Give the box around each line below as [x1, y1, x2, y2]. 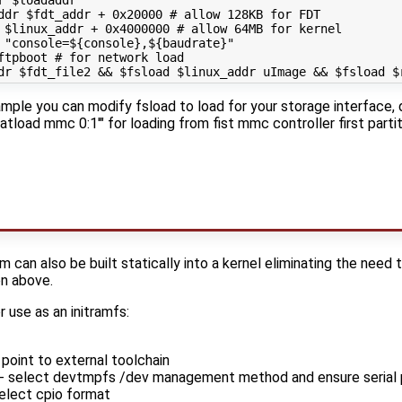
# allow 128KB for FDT [169, 7, 320, 22]
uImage [255, 65, 313, 80]
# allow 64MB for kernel [176, 22, 342, 37]
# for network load [54, 50, 184, 66]
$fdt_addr [25, 7, 91, 22]
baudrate [162, 36, 220, 51]
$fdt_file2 [18, 65, 91, 80]
